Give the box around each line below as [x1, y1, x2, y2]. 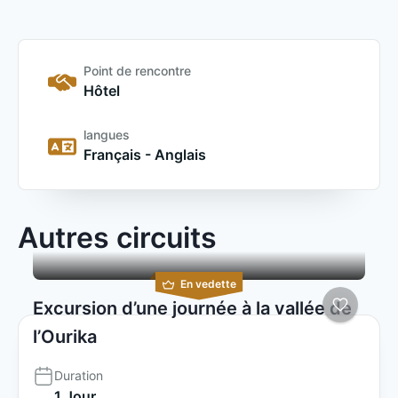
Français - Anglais [83, 145, 206, 163]
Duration [54, 367, 103, 383]
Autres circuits [18, 219, 217, 255]
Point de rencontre [83, 62, 191, 78]
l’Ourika [33, 325, 97, 347]
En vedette [179, 276, 236, 291]
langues [83, 126, 130, 142]
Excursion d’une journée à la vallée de [33, 297, 352, 319]
